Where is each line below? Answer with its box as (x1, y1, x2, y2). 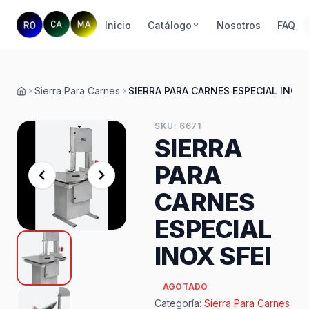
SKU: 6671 (154, 121, 201, 131)
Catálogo (147, 19, 192, 31)
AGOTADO (162, 281, 208, 292)
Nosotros (216, 19, 261, 31)
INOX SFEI (154, 241, 271, 271)
